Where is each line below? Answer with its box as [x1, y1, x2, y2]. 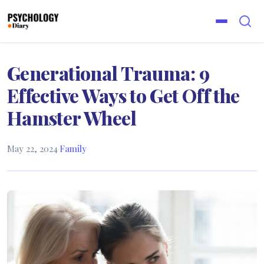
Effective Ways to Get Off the [7, 82, 240, 108]
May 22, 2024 [7, 143, 58, 154]
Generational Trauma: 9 [7, 60, 209, 85]
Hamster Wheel [7, 105, 137, 130]
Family [60, 143, 87, 154]
